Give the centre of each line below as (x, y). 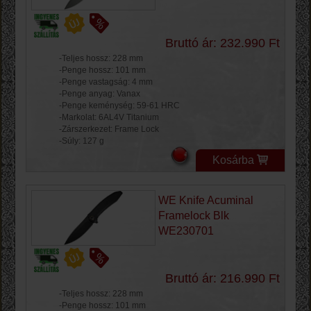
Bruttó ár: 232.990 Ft (222, 43)
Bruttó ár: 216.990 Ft (222, 278)
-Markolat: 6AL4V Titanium (109, 118)
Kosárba (234, 160)
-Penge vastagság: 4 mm (106, 82)
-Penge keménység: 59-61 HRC (119, 106)
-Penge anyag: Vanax (100, 94)
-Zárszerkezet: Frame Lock (109, 129)
